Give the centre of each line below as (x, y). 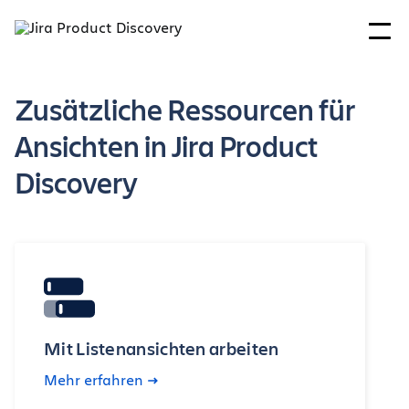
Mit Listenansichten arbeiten (162, 348)
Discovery (76, 183)
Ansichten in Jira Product (167, 146)
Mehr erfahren (94, 379)
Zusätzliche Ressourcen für (185, 110)
